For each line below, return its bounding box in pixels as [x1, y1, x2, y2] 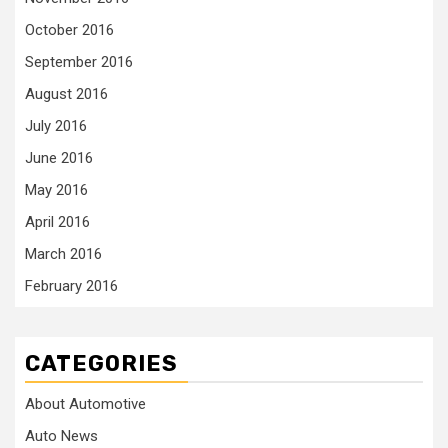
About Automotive [25, 394, 146, 413]
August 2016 [25, 84, 108, 103]
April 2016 [25, 212, 90, 231]
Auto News [25, 426, 98, 445]
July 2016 [25, 116, 87, 135]
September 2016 [25, 52, 133, 71]
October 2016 [25, 20, 114, 39]
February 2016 [25, 276, 118, 295]
